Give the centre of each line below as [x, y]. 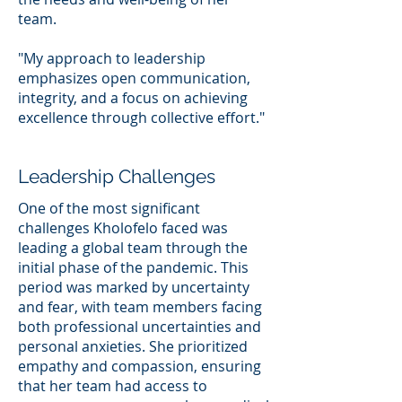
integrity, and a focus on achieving [133, 97]
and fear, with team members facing [140, 306]
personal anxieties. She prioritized [133, 346]
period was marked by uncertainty [134, 287]
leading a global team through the [133, 247]
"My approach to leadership [112, 58]
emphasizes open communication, [134, 78]
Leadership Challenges [117, 176]
